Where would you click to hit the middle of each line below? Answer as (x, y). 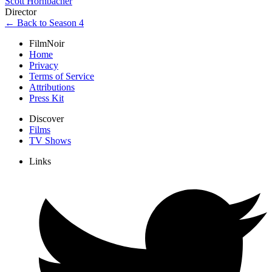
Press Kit (46, 98)
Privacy (44, 66)
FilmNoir (47, 44)
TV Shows (50, 141)
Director (21, 12)
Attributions (52, 87)
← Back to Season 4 (44, 23)
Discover (46, 119)
